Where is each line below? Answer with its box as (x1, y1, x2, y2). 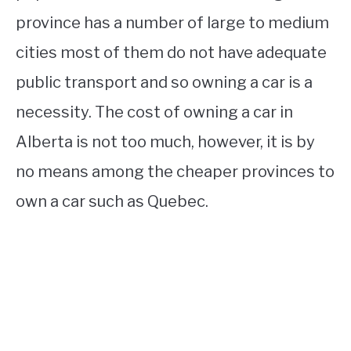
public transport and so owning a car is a (16, 72, 313, 92)
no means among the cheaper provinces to (16, 161, 335, 181)
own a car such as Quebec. (16, 191, 208, 211)
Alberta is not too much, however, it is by (16, 132, 315, 151)
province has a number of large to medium (16, 13, 329, 32)
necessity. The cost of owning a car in (16, 102, 293, 121)
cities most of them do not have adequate (16, 42, 327, 62)
